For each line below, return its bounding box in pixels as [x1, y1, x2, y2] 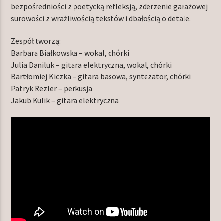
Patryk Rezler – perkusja [11, 83, 93, 94]
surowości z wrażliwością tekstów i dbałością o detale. [11, 13, 191, 23]
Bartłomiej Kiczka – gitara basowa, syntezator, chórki [11, 72, 191, 82]
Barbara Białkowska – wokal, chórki [11, 48, 130, 58]
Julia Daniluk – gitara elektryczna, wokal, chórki [11, 60, 172, 70]
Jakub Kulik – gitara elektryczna [11, 95, 119, 106]
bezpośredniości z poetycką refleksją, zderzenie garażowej [11, 1, 208, 11]
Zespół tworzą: [11, 36, 61, 46]
